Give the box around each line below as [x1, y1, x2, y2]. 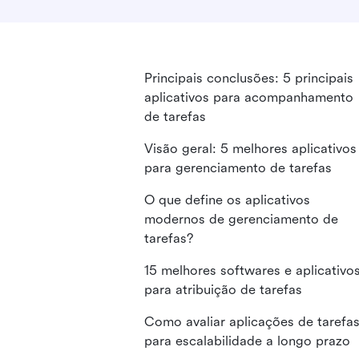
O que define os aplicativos [144, 192, 310, 208]
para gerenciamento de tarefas [144, 160, 332, 175]
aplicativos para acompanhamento [144, 90, 353, 105]
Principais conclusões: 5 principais [144, 71, 353, 86]
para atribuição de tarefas [144, 282, 302, 297]
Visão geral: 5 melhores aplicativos [144, 141, 357, 156]
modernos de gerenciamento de [144, 212, 338, 227]
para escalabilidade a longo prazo [144, 333, 350, 349]
